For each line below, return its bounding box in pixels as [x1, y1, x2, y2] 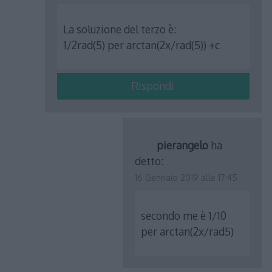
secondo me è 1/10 [141, 208, 227, 222]
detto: [135, 154, 164, 168]
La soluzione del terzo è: [63, 22, 177, 36]
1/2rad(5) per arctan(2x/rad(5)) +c [63, 38, 220, 52]
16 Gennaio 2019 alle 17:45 [135, 172, 238, 183]
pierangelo [157, 138, 209, 152]
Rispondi [131, 79, 174, 93]
